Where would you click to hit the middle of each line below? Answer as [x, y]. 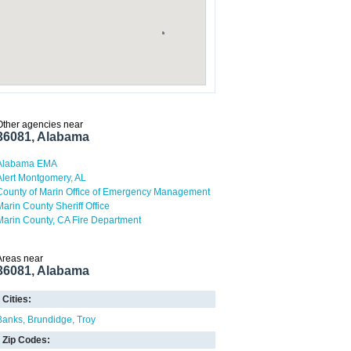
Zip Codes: [26, 340]
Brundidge [50, 320]
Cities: [17, 299]
